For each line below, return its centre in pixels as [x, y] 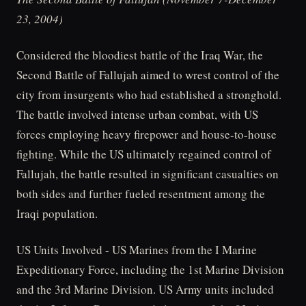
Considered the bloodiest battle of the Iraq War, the [140, 55]
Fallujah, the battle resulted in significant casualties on [148, 174]
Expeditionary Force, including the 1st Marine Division [150, 269]
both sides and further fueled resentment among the [141, 194]
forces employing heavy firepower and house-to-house [147, 135]
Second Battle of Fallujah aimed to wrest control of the [148, 75]
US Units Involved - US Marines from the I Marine [137, 249]
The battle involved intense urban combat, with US [137, 115]
